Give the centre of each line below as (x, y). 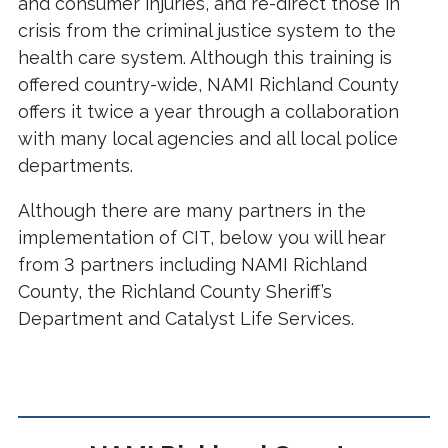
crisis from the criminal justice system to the (207, 31)
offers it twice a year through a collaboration (208, 112)
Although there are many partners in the (192, 211)
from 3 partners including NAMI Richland (192, 265)
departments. (75, 166)
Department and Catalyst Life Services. (186, 319)
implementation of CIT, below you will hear (202, 238)
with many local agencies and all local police (208, 139)
